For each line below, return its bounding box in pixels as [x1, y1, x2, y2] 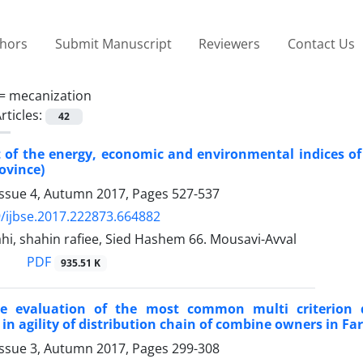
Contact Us [287, 34, 355, 53]
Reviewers [199, 34, 261, 53]
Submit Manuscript [54, 34, 172, 53]
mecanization [9, 86, 92, 105]
